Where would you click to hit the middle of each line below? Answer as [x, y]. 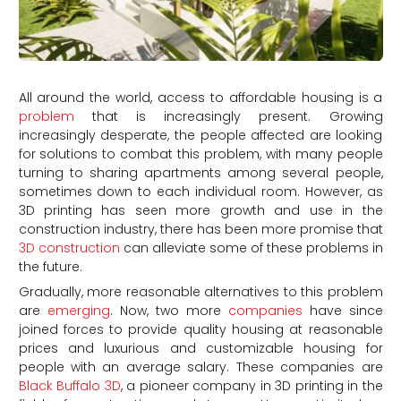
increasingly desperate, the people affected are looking [200, 135]
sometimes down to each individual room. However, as [200, 191]
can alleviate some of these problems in [251, 247]
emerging [78, 310]
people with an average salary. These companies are [200, 367]
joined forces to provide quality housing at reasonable [200, 329]
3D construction [69, 247]
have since [342, 310]
